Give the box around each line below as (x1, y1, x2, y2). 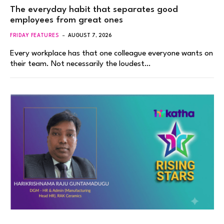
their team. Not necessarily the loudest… (10, 60, 150, 68)
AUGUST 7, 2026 (68, 33, 112, 38)
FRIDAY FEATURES (10, 33, 59, 38)
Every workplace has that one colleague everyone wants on (10, 49, 213, 58)
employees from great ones (10, 16, 123, 25)
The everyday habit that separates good (10, 5, 178, 14)
